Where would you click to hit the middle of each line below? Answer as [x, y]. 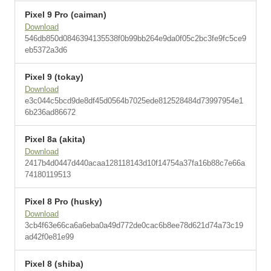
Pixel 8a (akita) [55, 139]
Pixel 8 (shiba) [54, 264]
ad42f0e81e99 [49, 237]
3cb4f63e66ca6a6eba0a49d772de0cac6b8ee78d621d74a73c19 [134, 225]
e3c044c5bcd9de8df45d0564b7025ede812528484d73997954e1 [134, 101]
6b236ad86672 [50, 112]
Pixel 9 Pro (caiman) [66, 15]
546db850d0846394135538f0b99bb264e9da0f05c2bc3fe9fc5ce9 [135, 38]
